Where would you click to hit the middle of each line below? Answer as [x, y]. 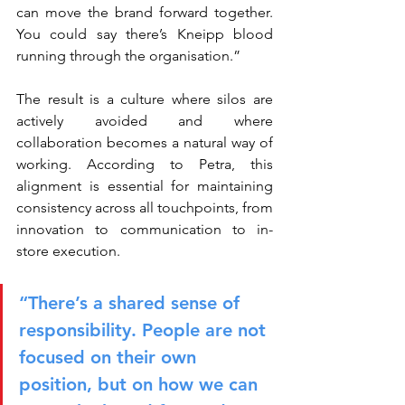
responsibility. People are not [145, 330]
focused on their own [110, 357]
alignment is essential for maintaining [145, 186]
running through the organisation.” [128, 56]
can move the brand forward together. [145, 12]
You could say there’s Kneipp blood [145, 34]
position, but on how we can [141, 384]
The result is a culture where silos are [145, 99]
